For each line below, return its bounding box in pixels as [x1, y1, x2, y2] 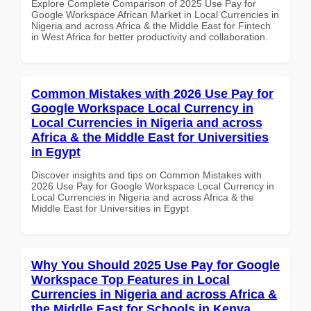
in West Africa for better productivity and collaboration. [31, 31, 268, 42]
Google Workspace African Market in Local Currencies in [31, 8, 279, 20]
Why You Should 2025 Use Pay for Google [31, 258, 280, 272]
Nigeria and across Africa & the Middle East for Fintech [31, 19, 271, 31]
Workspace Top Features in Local [31, 272, 230, 287]
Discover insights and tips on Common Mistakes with [31, 169, 262, 180]
